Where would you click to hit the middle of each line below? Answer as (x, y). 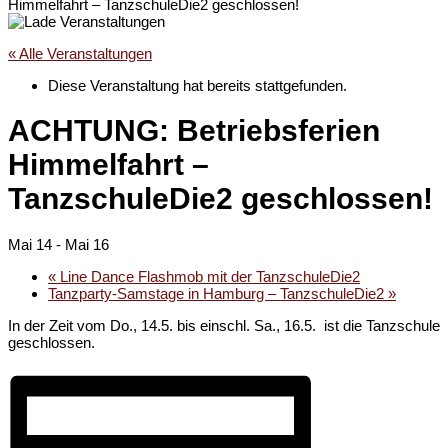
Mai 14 (30, 245)
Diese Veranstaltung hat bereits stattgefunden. (197, 86)
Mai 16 (87, 245)
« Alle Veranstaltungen (80, 54)
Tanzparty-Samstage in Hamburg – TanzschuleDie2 (218, 294)
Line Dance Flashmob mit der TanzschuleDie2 (208, 277)
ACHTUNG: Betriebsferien (194, 131)
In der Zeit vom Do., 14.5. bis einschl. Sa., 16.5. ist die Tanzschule (224, 326)
